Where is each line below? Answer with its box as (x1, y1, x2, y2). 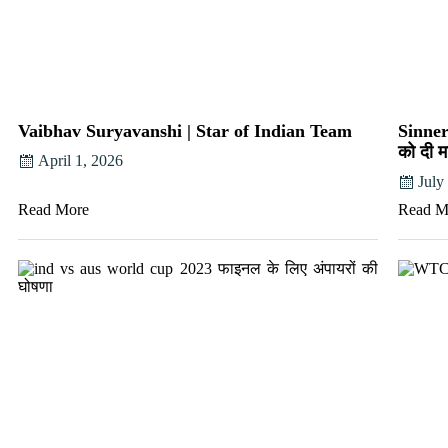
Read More (18, 200, 89, 218)
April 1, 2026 (38, 151, 123, 169)
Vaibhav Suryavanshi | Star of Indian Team (18, 120, 352, 141)
